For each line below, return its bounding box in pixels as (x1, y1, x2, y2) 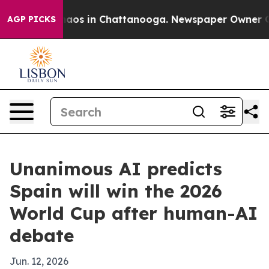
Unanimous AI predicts (10, 157, 222, 180)
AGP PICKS (7, 14, 56, 25)
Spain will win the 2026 (10, 180, 222, 202)
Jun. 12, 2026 (10, 255, 68, 267)
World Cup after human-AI (10, 202, 258, 225)
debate (10, 224, 74, 247)
